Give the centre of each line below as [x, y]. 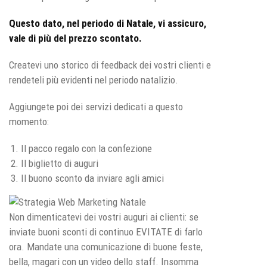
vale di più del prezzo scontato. [75, 38]
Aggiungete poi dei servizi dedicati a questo [96, 106]
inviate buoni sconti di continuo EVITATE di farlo [106, 232]
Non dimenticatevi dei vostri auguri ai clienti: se [104, 217]
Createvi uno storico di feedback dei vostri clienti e [110, 65]
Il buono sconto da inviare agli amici [92, 178]
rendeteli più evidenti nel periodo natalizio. [94, 80]
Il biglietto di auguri [60, 163]
